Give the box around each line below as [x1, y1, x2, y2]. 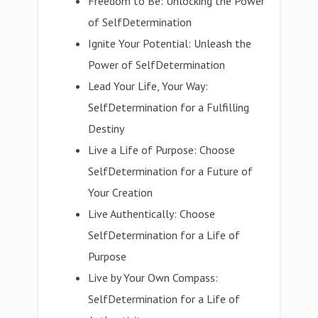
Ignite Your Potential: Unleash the [88, 36, 252, 50]
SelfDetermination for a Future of [88, 164, 253, 178]
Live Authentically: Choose [88, 207, 216, 221]
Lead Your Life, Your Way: [88, 79, 209, 93]
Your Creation [88, 185, 153, 199]
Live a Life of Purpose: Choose [88, 143, 236, 157]
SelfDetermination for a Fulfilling [88, 100, 250, 114]
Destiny [88, 121, 125, 136]
